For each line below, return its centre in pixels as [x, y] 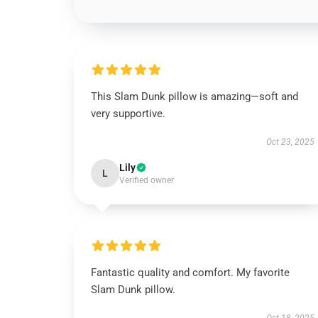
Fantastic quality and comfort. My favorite [190, 273]
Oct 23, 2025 [290, 142]
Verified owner [147, 180]
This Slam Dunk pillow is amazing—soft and [194, 97]
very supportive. [128, 114]
